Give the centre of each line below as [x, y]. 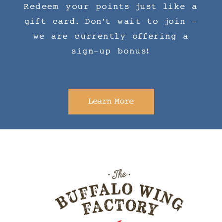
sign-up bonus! [111, 51]
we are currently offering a [111, 36]
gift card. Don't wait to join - [111, 21]
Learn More [111, 101]
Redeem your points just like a [111, 6]
